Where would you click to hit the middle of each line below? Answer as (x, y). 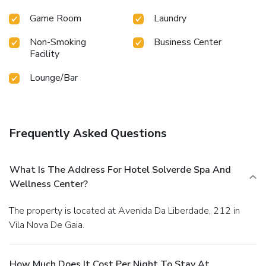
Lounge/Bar (54, 77)
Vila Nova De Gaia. (47, 225)
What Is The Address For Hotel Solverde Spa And (120, 170)
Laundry (170, 18)
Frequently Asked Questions (88, 133)
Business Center (188, 42)
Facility (45, 54)
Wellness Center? (49, 184)
